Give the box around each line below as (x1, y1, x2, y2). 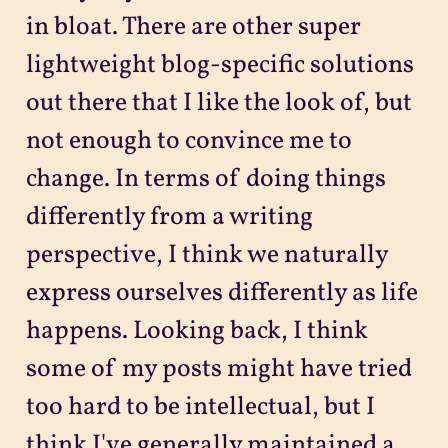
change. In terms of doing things (25, 161, 386, 197)
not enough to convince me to (25, 123, 352, 159)
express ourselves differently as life (25, 275, 418, 311)
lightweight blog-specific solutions (25, 47, 414, 83)
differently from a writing (25, 199, 313, 235)
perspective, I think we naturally (25, 237, 388, 273)
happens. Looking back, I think (25, 313, 368, 349)
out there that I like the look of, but (25, 85, 412, 121)
